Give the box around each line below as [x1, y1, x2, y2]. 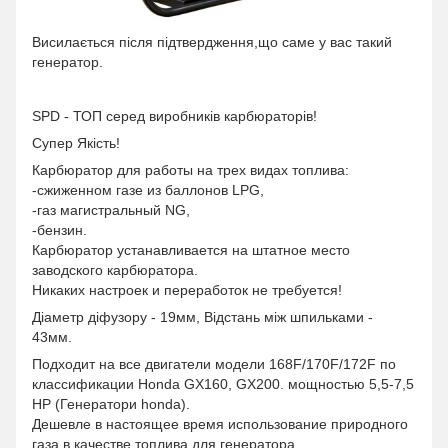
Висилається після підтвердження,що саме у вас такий [32, 34, 392, 51]
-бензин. [32, 222, 87, 239]
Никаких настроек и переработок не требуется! [32, 282, 342, 299]
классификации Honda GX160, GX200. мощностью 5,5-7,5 [32, 376, 414, 393]
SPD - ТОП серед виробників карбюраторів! [32, 108, 317, 125]
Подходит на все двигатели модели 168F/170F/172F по [32, 356, 396, 373]
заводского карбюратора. [32, 262, 198, 279]
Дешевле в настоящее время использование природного [32, 416, 408, 433]
